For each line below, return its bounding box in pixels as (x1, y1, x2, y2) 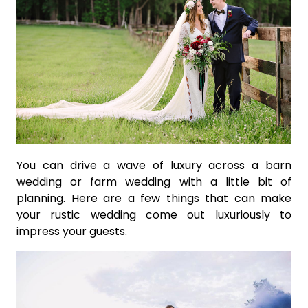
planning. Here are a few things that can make (16, 190, 291, 207)
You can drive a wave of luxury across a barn (16, 157, 291, 174)
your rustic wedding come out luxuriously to (16, 207, 291, 223)
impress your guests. (16, 223, 127, 240)
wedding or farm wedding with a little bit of (16, 174, 291, 190)
